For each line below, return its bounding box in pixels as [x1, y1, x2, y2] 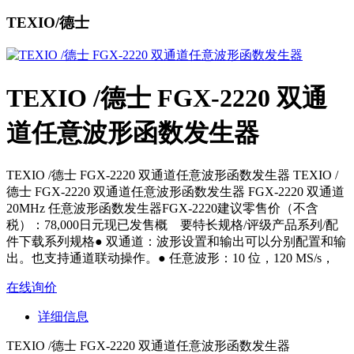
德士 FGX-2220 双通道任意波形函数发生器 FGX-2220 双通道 [6, 185, 345, 199]
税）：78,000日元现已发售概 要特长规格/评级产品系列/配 [6, 218, 338, 232]
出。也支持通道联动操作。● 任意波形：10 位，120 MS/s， [6, 251, 334, 265]
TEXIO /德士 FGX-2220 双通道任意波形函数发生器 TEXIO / [6, 168, 338, 183]
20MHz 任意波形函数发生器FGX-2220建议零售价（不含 [6, 201, 318, 216]
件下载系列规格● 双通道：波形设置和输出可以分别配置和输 [6, 235, 346, 249]
